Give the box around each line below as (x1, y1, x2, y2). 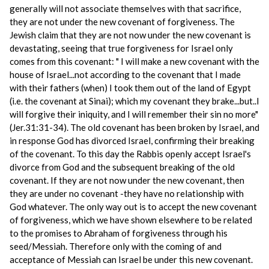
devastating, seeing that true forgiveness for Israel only (10, 43, 233, 53)
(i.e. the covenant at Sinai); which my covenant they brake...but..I (10, 95, 259, 106)
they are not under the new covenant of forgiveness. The (10, 16, 235, 27)
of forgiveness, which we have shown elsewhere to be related (10, 214, 252, 225)
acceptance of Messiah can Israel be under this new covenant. (10, 254, 253, 265)
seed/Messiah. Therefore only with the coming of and (10, 241, 222, 252)
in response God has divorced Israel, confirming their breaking (10, 135, 255, 146)
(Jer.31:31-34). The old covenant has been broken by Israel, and (10, 122, 259, 133)
